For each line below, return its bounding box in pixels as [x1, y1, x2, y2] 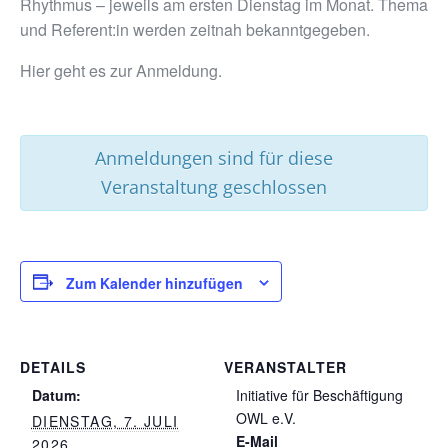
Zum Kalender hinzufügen [66, 273, 243, 294]
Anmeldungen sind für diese [94, 146, 333, 170]
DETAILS [20, 357, 86, 378]
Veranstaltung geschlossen [100, 175, 327, 199]
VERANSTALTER [224, 357, 347, 378]
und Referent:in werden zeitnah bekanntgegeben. [20, 18, 370, 41]
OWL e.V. [235, 408, 296, 429]
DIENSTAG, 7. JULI [31, 411, 179, 432]
